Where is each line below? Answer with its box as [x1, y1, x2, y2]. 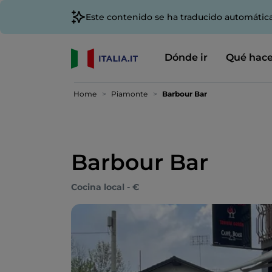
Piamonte [111, 89, 148, 98]
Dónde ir [164, 52, 208, 63]
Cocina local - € [71, 182, 139, 192]
